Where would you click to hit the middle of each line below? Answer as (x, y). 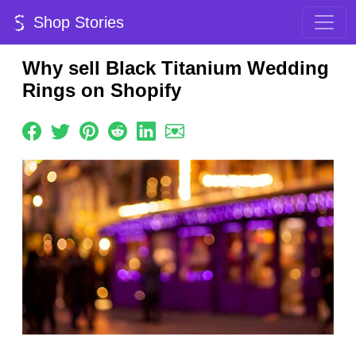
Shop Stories (76, 22)
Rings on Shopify (102, 90)
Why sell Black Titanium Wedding (176, 68)
